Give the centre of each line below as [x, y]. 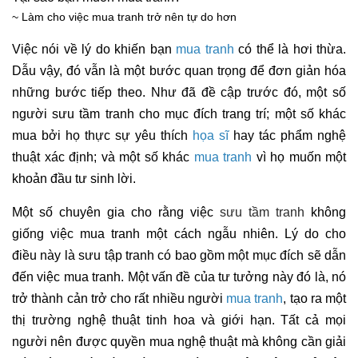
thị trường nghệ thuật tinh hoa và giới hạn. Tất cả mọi [179, 320]
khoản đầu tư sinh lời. [76, 179]
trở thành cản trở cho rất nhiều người [119, 298]
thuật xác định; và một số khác [103, 157]
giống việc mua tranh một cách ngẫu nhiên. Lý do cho [179, 234]
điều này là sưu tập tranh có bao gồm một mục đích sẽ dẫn [179, 255]
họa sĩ [211, 135]
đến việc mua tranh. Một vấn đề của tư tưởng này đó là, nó [179, 277]
